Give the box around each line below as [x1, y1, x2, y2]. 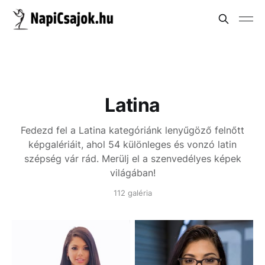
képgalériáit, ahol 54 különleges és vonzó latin [28, 138, 237, 150]
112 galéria [113, 188, 152, 198]
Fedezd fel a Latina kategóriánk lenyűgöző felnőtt [21, 124, 244, 136]
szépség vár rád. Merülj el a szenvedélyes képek [24, 153, 241, 164]
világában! [109, 167, 156, 179]
